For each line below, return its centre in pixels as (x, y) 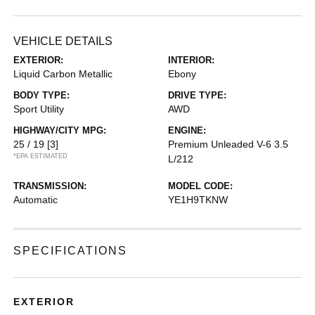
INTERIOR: (191, 60)
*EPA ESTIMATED (41, 156)
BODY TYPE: (42, 95)
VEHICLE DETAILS (63, 41)
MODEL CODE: (200, 186)
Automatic (36, 200)
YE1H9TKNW (198, 200)
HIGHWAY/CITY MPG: (60, 130)
